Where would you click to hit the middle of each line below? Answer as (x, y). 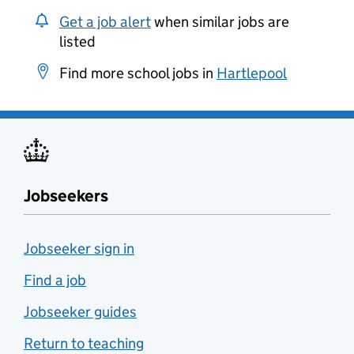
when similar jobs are (220, 22)
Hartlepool (252, 73)
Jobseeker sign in (79, 249)
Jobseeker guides (80, 312)
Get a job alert (105, 22)
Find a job (55, 280)
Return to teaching (84, 343)
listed (77, 41)
